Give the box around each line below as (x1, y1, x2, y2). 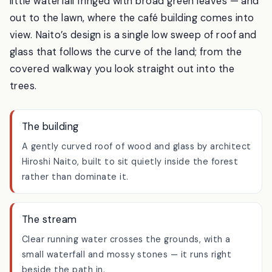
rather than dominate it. (22, 202, 129, 214)
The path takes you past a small (10, 8, 165, 22)
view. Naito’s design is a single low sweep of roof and (10, 59, 257, 73)
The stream (22, 244, 77, 257)
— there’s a (202, 8, 258, 22)
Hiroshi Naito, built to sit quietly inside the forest (22, 187, 239, 199)
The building (22, 152, 79, 165)
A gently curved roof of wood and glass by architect (22, 172, 251, 183)
